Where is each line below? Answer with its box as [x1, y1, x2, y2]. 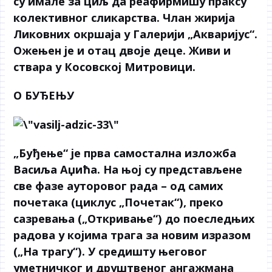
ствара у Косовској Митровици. [13, 59, 196, 74]
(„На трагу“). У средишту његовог [13, 244, 208, 259]
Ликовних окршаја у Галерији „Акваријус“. [13, 26, 258, 41]
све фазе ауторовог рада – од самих [13, 178, 224, 194]
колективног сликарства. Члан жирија [13, 10, 236, 25]
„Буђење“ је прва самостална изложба [13, 146, 237, 161]
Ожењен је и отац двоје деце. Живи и [13, 42, 231, 58]
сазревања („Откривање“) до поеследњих [13, 211, 256, 226]
